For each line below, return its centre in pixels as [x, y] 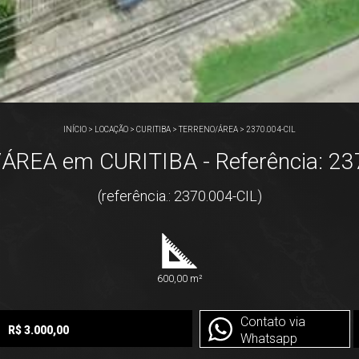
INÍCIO [75, 129]
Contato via [273, 322]
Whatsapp [269, 339]
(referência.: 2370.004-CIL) [179, 196]
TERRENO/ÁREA [208, 129]
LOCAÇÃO [111, 129]
